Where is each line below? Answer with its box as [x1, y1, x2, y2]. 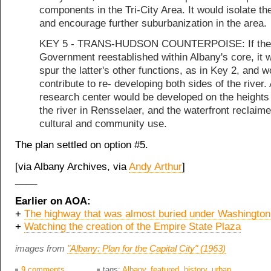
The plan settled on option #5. [15, 139, 148, 151]
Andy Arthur [129, 161, 182, 173]
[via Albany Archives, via [15, 161, 129, 173]
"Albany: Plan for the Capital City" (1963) [67, 243, 226, 254]
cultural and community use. [39, 118, 167, 130]
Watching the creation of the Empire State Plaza [24, 221, 241, 233]
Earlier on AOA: [15, 195, 91, 207]
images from [15, 243, 67, 254]
